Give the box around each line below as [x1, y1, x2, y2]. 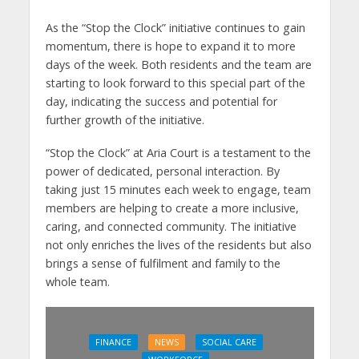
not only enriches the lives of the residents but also [45, 237, 312, 253]
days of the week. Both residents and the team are [45, 57, 312, 73]
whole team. [45, 274, 110, 290]
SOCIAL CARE [201, 336, 256, 348]
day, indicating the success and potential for [45, 94, 277, 110]
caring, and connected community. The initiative [45, 219, 296, 235]
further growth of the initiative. [45, 112, 204, 128]
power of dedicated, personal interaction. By [45, 163, 280, 179]
